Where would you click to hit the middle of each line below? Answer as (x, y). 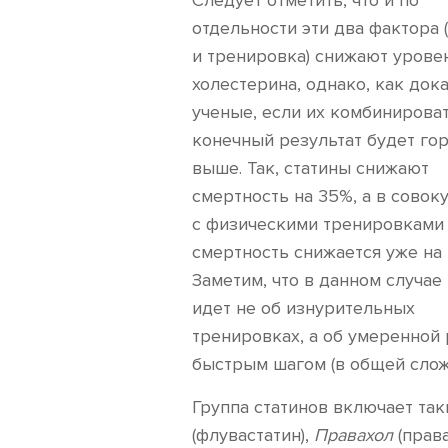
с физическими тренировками (318, 224)
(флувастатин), (253, 435)
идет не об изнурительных (303, 308)
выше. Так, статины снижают (310, 168)
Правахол (353, 435)
